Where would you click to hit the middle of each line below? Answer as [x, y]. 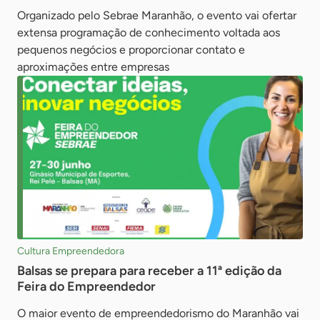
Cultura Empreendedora [71, 251]
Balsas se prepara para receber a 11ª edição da [149, 270]
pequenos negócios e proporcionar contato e [131, 49]
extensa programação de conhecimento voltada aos [149, 32]
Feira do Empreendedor [86, 286]
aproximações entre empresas [93, 66]
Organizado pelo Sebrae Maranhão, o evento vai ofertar [157, 15]
